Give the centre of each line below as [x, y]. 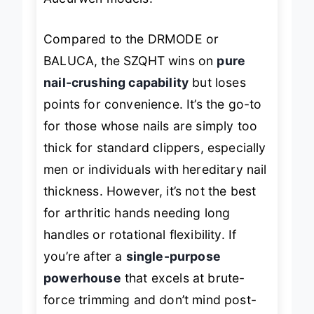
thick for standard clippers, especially [155, 160]
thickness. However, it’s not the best [150, 203]
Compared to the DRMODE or [131, 51]
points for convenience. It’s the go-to [153, 116]
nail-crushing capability [116, 95]
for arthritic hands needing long [137, 225]
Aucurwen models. [98, 11]
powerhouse [82, 290]
